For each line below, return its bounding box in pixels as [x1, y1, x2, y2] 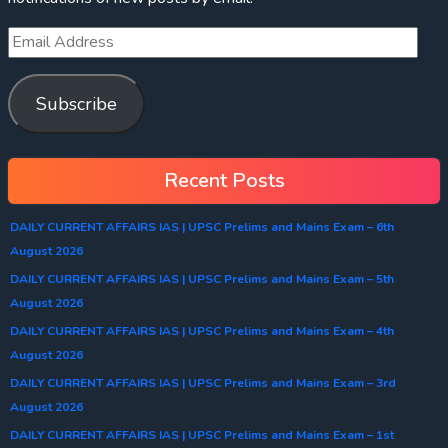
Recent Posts [163, 166, 285, 194]
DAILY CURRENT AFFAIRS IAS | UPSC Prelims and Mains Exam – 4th [10, 322, 394, 339]
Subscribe [35, 91, 117, 116]
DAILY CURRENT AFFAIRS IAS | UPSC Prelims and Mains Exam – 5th [10, 270, 394, 287]
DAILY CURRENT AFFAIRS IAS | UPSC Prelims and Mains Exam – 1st [10, 426, 394, 443]
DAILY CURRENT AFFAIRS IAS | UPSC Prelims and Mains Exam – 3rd [10, 374, 396, 391]
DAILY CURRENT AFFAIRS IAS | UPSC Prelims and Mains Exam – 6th [10, 218, 394, 235]
